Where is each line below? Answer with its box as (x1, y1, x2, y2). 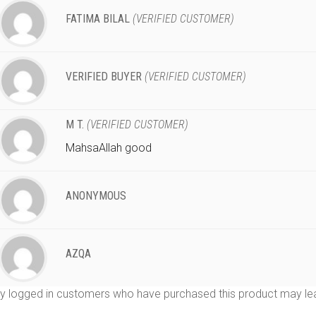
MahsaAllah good (65, 140, 152, 154)
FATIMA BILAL (65, 11, 133, 25)
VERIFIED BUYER (65, 69, 145, 83)
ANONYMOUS (65, 188, 126, 202)
